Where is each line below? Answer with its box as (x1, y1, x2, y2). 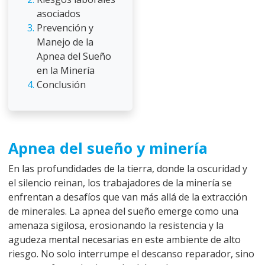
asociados (37, 7, 80, 21)
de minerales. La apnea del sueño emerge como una (8, 205, 238, 218)
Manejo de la (37, 35, 93, 49)
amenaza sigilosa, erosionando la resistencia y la (8, 219, 224, 232)
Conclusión (37, 78, 86, 92)
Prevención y (37, 21, 93, 35)
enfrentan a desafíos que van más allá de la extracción (8, 190, 247, 204)
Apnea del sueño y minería (8, 138, 208, 159)
